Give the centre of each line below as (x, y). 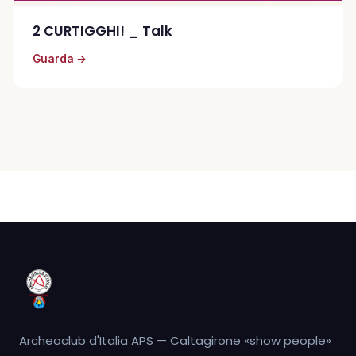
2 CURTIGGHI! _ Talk (103, 31)
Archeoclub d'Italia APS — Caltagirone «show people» (175, 340)
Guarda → (60, 58)
